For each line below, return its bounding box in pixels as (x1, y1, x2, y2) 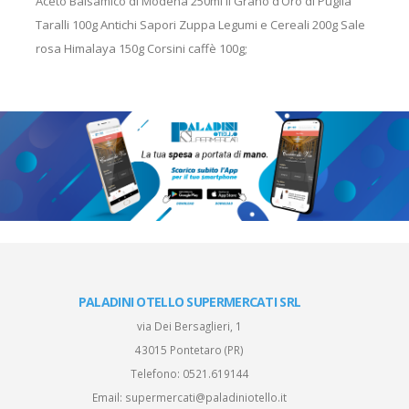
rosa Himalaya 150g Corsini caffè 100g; (36, 40, 247, 57)
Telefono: (130, 366, 183, 381)
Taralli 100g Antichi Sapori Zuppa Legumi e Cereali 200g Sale (36, 16, 365, 33)
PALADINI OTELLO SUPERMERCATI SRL (78, 293, 301, 310)
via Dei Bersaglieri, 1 (137, 319, 242, 333)
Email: (92, 390, 125, 404)
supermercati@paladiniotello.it (125, 390, 287, 404)
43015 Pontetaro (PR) (135, 342, 244, 357)
